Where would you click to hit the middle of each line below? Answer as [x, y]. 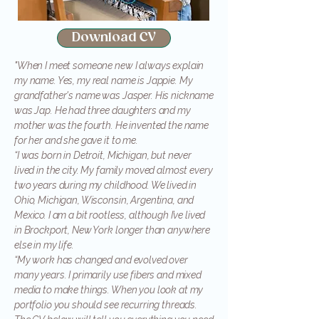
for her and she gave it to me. [76, 140]
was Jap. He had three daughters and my [103, 110]
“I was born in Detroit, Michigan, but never [103, 155]
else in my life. [44, 245]
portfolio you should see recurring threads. [106, 305]
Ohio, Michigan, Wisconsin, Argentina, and [104, 200]
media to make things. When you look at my [109, 290]
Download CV [114, 38]
